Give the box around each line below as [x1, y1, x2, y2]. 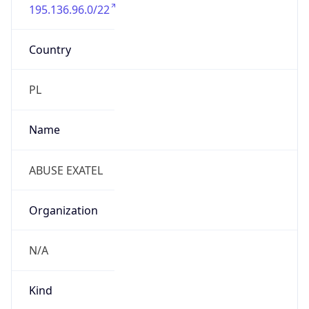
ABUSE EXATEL [28, 162, 103, 178]
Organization [28, 202, 98, 218]
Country [28, 41, 71, 57]
